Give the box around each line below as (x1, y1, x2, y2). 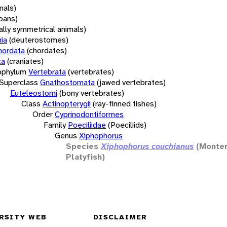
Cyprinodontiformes (55, 108, 124, 120)
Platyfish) (66, 151, 105, 162)
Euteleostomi (10, 87, 57, 98)
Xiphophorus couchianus (101, 140, 194, 152)
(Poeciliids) (108, 119, 146, 130)
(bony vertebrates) (59, 87, 124, 98)
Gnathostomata (40, 77, 95, 88)
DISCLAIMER (93, 212, 147, 222)
